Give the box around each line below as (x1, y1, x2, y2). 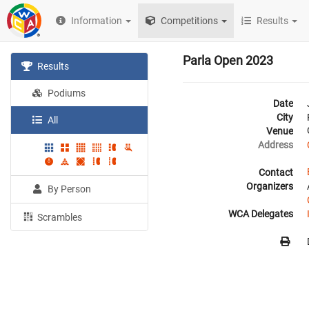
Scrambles (35, 211, 83, 223)
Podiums (46, 88, 86, 99)
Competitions (159, 15, 219, 26)
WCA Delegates (228, 208, 293, 219)
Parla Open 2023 (183, 53, 273, 68)
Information (71, 15, 123, 26)
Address (258, 139, 293, 150)
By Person (46, 183, 92, 195)
